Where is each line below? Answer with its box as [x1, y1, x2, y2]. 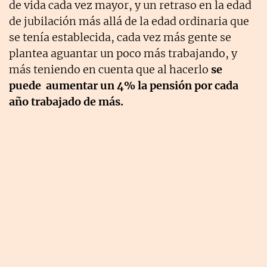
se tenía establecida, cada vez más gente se [9, 30, 231, 45]
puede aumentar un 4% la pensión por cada [9, 79, 238, 93]
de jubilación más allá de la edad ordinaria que [9, 14, 249, 29]
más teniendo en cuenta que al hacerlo [9, 63, 209, 77]
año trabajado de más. [9, 95, 123, 109]
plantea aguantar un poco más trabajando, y [9, 46, 237, 61]
